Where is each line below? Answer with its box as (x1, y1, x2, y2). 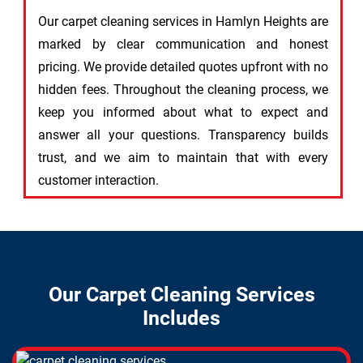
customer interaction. (38, 173, 159, 188)
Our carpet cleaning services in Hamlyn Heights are (38, 14, 328, 29)
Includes (143, 306, 220, 330)
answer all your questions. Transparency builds (38, 127, 328, 143)
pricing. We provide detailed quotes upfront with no (38, 59, 328, 75)
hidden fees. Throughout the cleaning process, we (38, 82, 328, 97)
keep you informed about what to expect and (38, 105, 328, 120)
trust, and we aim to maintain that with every (38, 150, 328, 165)
